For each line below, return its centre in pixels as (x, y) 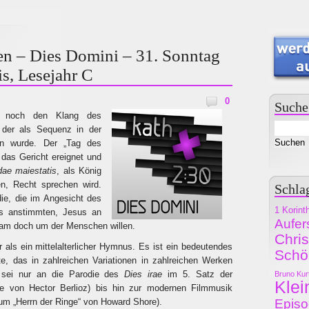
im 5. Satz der (198, 274)
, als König (79, 171)
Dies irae (143, 274)
